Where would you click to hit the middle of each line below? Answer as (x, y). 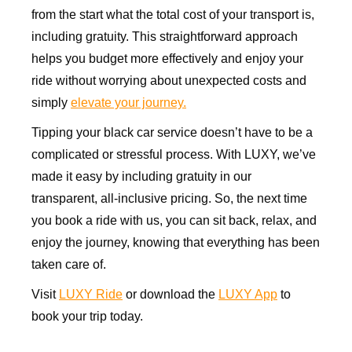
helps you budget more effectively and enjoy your (167, 59)
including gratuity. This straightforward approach (165, 37)
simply (51, 103)
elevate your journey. (128, 103)
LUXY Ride (91, 295)
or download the (170, 295)
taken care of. (69, 265)
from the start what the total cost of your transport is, (173, 15)
